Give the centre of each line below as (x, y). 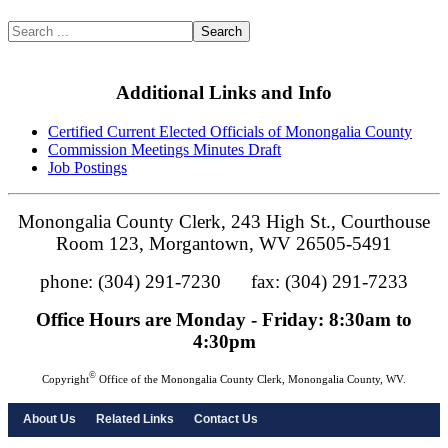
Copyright (65, 380)
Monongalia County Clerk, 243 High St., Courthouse (224, 222)
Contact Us (226, 419)
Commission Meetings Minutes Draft (164, 150)
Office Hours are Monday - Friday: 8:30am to (224, 320)
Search (221, 31)
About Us (49, 419)
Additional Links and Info (224, 93)
